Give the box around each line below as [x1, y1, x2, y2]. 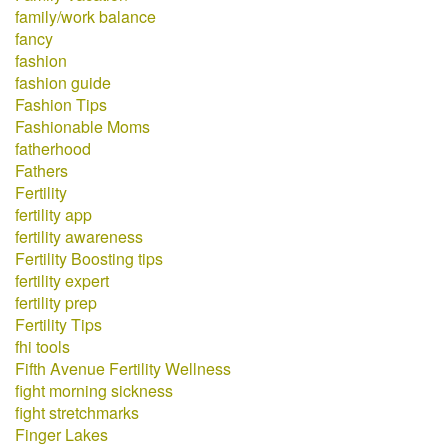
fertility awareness [15, 225, 143, 248]
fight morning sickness [15, 379, 173, 402]
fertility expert [15, 269, 109, 292]
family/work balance [15, 5, 156, 28]
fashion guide [15, 71, 111, 94]
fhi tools [15, 335, 70, 358]
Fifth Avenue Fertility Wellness [15, 357, 231, 380]
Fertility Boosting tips [15, 247, 163, 270]
